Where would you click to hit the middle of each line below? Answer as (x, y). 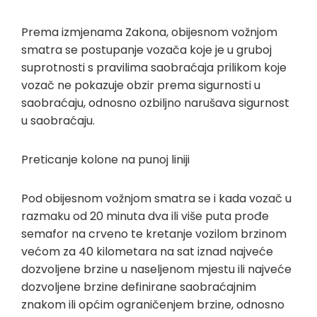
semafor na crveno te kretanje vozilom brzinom (154, 234)
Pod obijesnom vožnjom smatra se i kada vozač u (156, 198)
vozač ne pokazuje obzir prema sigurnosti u (141, 85)
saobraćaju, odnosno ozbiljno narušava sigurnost (155, 103)
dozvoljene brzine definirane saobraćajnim (139, 287)
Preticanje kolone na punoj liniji (105, 159)
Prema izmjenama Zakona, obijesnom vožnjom (149, 32)
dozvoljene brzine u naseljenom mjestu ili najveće (156, 269)
